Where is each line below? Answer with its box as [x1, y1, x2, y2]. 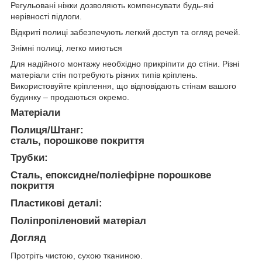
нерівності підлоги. [11, 11, 82, 21]
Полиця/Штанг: [11, 124, 84, 136]
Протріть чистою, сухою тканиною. [11, 251, 143, 261]
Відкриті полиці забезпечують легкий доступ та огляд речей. [11, 27, 240, 37]
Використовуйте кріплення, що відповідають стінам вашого [11, 81, 236, 91]
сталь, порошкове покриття [11, 135, 144, 146]
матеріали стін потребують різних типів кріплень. [11, 70, 198, 80]
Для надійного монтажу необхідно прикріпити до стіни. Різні [11, 58, 239, 68]
